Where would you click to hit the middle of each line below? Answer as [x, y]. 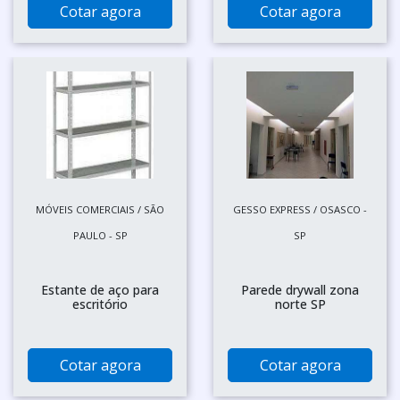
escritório [100, 304]
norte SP [300, 304]
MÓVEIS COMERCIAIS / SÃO [100, 209]
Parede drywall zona [300, 290]
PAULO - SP [100, 235]
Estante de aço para [100, 290]
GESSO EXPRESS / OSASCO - [300, 209]
